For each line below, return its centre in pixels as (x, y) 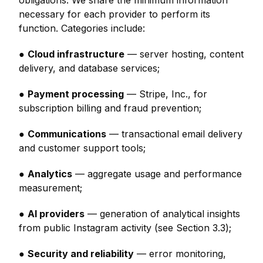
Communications (67, 134)
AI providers (56, 214)
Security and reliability (81, 254)
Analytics (50, 174)
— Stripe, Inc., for (166, 94)
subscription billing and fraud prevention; (110, 108)
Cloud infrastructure (76, 54)
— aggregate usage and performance (157, 174)
